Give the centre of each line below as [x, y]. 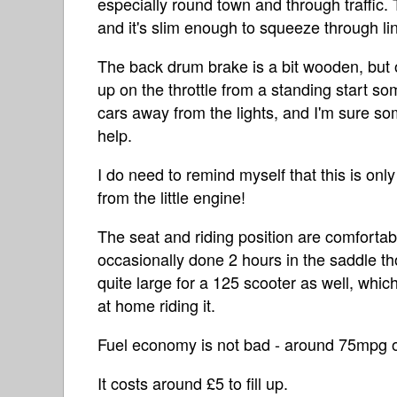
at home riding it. [156, 304]
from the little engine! [171, 196]
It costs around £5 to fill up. [193, 382]
